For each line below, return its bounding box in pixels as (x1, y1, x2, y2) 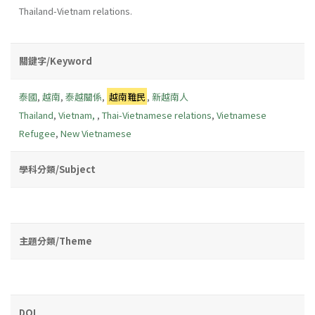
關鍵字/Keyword (19, 53, 92, 67)
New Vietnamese (60, 126, 131, 140)
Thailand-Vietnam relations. (19, 4, 132, 18)
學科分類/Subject (19, 162, 96, 176)
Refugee (19, 126, 56, 140)
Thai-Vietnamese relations (102, 108, 212, 122)
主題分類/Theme (19, 233, 92, 247)
